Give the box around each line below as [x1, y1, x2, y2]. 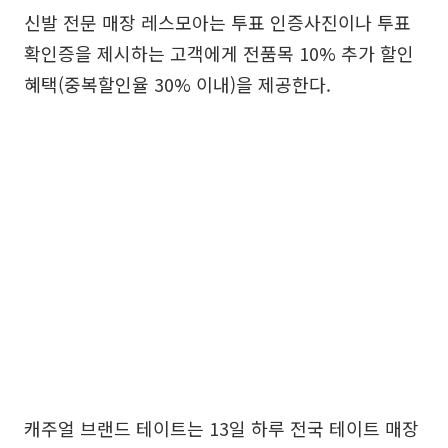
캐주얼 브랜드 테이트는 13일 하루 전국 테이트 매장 [24, 415, 419, 441]
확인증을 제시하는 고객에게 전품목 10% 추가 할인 [24, 40, 414, 66]
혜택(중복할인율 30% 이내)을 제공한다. [24, 71, 331, 97]
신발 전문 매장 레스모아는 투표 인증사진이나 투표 [24, 9, 411, 35]
